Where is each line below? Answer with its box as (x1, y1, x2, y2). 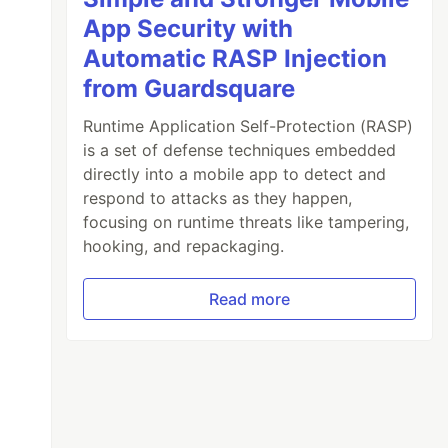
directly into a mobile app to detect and (83, 163, 387, 184)
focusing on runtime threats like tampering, (83, 211, 410, 232)
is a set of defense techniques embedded (83, 139, 397, 160)
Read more (209, 288, 291, 309)
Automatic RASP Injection (83, 43, 388, 73)
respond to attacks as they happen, (83, 187, 353, 208)
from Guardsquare (83, 73, 296, 103)
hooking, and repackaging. (83, 235, 285, 256)
